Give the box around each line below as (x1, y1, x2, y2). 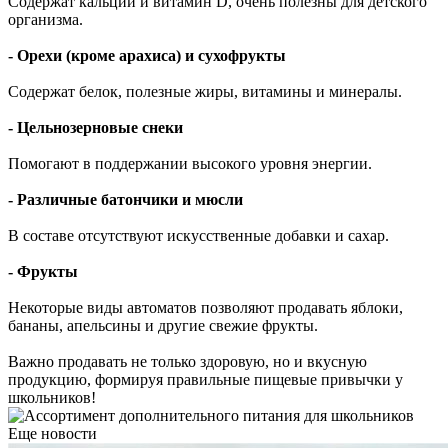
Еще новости (8, 424, 97, 442)
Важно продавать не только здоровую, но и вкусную (8, 352, 367, 370)
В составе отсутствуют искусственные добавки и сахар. (8, 226, 389, 244)
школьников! (8, 388, 96, 406)
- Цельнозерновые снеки (8, 118, 183, 136)
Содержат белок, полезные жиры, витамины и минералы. (8, 82, 402, 100)
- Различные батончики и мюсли (8, 190, 243, 208)
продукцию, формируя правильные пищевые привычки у (8, 370, 403, 388)
